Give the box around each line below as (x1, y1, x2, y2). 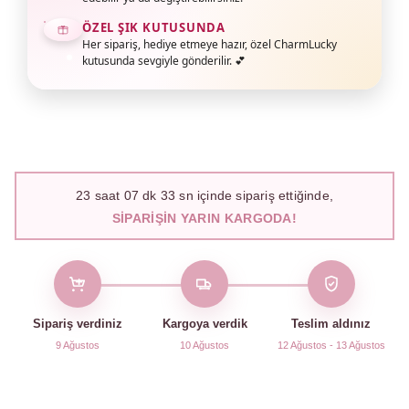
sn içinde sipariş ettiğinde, (175, 187, 334, 203)
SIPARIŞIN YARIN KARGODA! (111, 210, 298, 225)
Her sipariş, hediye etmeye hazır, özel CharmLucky (82, 37, 337, 52)
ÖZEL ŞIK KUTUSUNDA (82, 19, 226, 36)
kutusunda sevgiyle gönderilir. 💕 (82, 53, 246, 68)
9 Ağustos (56, 340, 100, 351)
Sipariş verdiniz (33, 317, 123, 330)
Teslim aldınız (291, 317, 372, 330)
